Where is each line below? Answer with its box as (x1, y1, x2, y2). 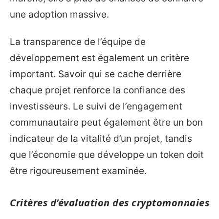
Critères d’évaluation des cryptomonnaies (10, 196, 209, 209)
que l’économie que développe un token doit (10, 149, 204, 160)
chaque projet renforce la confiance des (10, 84, 185, 96)
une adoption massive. (10, 9, 109, 20)
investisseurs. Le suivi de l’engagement (10, 100, 182, 112)
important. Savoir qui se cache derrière (10, 68, 181, 80)
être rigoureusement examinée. (10, 165, 147, 176)
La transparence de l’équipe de (10, 36, 146, 47)
